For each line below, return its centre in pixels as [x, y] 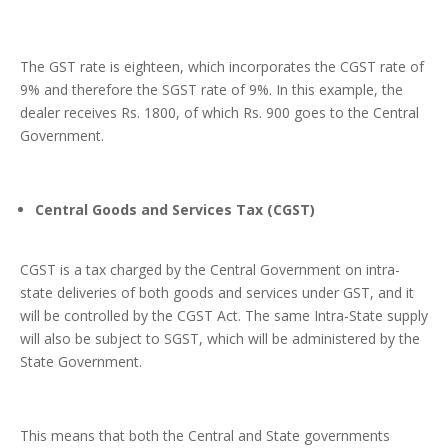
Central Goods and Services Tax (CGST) [175, 210]
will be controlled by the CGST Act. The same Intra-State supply [224, 316]
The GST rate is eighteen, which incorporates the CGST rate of [222, 67]
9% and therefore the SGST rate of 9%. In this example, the [211, 90]
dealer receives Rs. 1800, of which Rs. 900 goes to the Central [219, 113]
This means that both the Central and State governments [205, 436]
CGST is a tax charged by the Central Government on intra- [210, 270]
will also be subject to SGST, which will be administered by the [220, 339]
